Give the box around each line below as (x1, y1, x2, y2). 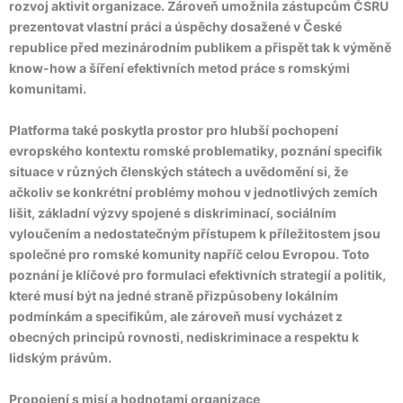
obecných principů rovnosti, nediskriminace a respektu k (9, 329, 359, 345)
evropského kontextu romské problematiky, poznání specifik (9, 143, 382, 158)
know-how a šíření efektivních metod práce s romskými (9, 60, 350, 76)
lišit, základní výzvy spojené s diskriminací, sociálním (9, 205, 336, 220)
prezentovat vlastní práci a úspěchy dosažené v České (9, 19, 342, 34)
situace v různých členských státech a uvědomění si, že (9, 164, 348, 179)
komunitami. (9, 81, 86, 96)
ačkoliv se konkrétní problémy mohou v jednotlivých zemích (9, 184, 378, 200)
